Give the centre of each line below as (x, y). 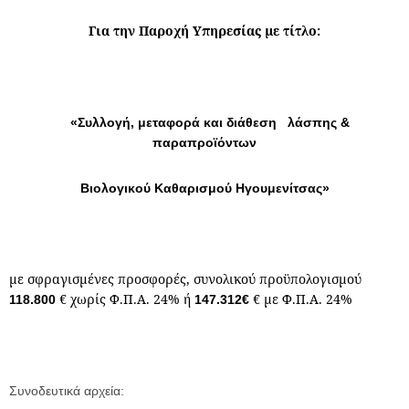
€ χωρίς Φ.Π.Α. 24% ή (127, 299)
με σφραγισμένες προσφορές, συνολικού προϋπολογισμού (185, 279)
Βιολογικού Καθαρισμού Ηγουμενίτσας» (204, 188)
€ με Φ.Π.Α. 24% (303, 299)
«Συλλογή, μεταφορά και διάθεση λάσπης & (210, 122)
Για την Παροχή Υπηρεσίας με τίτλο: (204, 31)
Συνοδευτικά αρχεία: (67, 391)
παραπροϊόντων (204, 142)
